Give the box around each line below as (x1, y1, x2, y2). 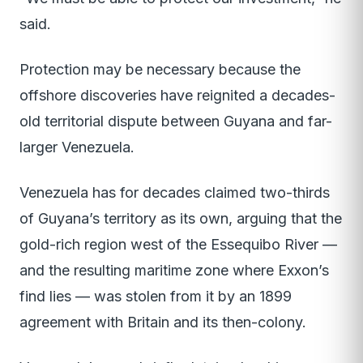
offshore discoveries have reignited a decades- (19, 87, 335, 105)
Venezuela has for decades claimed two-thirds (19, 184, 330, 202)
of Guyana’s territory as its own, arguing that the (19, 210, 342, 228)
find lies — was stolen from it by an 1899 (19, 288, 292, 305)
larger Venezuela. (19, 139, 135, 156)
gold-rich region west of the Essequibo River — (19, 236, 337, 254)
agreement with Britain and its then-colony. (19, 314, 306, 331)
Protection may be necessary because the (19, 61, 301, 79)
